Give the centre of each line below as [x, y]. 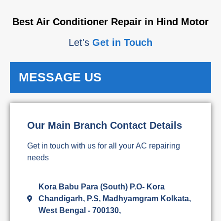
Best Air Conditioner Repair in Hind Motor [110, 22]
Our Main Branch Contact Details [105, 126]
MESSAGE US [60, 77]
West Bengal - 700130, [79, 210]
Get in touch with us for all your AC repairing [104, 146]
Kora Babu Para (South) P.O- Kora [101, 186]
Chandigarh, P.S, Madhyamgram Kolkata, [114, 198]
